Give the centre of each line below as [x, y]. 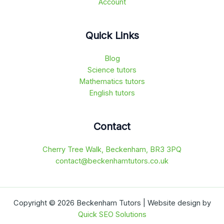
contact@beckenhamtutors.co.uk [112, 161]
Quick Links [112, 35]
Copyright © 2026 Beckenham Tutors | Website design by [112, 203]
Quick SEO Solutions [112, 214]
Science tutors [112, 70]
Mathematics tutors [112, 81]
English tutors [112, 93]
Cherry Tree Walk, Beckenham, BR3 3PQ [112, 149]
